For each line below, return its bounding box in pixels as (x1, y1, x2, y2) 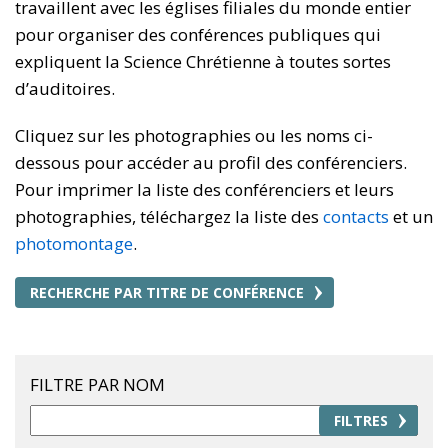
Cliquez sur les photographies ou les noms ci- (15, 124, 373, 147)
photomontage (15, 232, 133, 255)
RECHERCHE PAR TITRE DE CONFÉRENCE (30, 283, 304, 302)
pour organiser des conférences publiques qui (15, 23, 381, 46)
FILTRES (334, 411, 388, 430)
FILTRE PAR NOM (30, 373, 165, 396)
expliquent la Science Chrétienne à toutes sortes (15, 50, 391, 73)
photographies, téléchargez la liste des (15, 205, 323, 228)
